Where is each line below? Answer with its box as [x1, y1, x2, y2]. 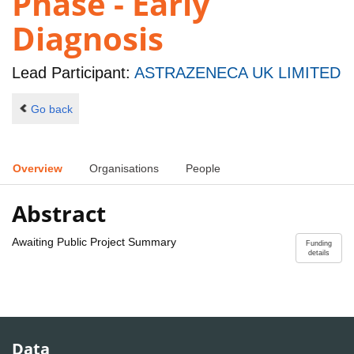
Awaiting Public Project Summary [12, 235, 176, 248]
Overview [13, 162, 62, 175]
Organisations [89, 162, 159, 175]
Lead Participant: [12, 64, 134, 82]
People [186, 162, 220, 175]
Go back [30, 102, 73, 115]
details [308, 248, 330, 257]
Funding [306, 239, 332, 247]
